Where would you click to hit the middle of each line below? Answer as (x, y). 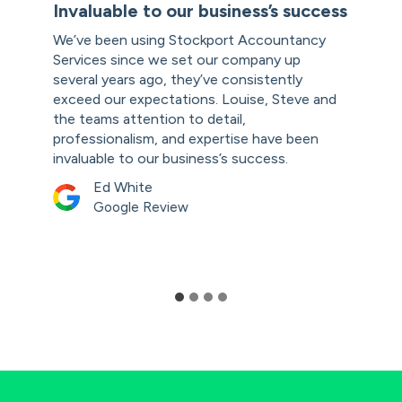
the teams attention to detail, (150, 119)
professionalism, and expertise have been (186, 139)
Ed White (123, 188)
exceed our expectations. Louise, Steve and (195, 100)
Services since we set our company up (177, 60)
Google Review (141, 208)
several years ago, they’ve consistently (178, 80)
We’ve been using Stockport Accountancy (190, 40)
